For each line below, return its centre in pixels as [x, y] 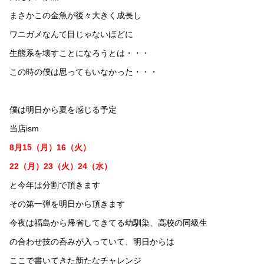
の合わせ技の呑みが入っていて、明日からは [92, 241]
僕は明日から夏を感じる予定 [63, 109]
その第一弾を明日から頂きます [67, 204]
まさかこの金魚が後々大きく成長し [75, 15]
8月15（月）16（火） [50, 147]
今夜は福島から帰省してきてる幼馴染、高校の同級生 [108, 222]
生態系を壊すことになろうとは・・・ [80, 53]
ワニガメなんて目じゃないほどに [71, 34]
